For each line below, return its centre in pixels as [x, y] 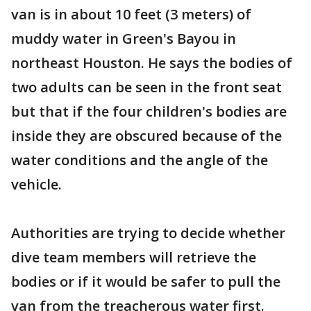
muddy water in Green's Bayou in [124, 39]
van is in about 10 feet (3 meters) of [131, 15]
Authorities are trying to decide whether [148, 233]
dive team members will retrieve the [134, 258]
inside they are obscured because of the [146, 136]
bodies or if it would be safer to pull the [146, 282]
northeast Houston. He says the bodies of [152, 63]
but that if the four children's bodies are [149, 112]
